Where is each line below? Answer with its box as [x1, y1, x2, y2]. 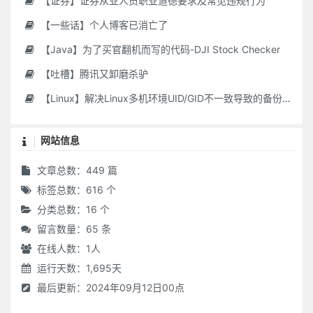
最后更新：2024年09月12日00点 [34, 282, 184, 293]
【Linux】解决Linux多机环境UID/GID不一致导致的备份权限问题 [38, 92, 282, 104]
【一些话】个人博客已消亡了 [38, 19, 168, 31]
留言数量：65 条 [34, 223, 111, 235]
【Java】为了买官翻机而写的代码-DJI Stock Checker [38, 43, 280, 55]
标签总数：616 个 [34, 184, 116, 196]
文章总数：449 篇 [34, 164, 117, 176]
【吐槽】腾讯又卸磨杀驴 [38, 68, 148, 80]
